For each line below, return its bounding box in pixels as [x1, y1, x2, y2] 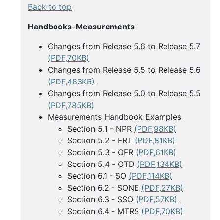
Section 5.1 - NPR [67, 124, 134, 134]
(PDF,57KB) [136, 194, 177, 205]
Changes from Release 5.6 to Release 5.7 [48, 41, 200, 52]
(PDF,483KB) [48, 77, 95, 87]
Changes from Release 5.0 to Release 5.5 [48, 88, 201, 99]
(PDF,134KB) [137, 159, 182, 169]
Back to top [28, 2, 72, 12]
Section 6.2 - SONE [67, 183, 141, 193]
